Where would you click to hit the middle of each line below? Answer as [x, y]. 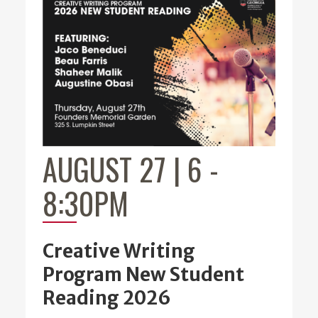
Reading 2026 [107, 298]
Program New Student [143, 274]
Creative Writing [119, 251]
